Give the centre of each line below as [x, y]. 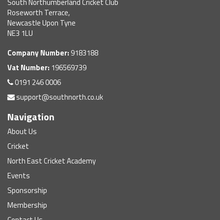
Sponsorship [27, 190]
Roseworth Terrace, [39, 13]
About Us [22, 131]
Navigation [31, 117]
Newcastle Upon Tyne [41, 23]
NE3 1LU [20, 33]
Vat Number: [28, 68]
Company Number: [38, 53]
